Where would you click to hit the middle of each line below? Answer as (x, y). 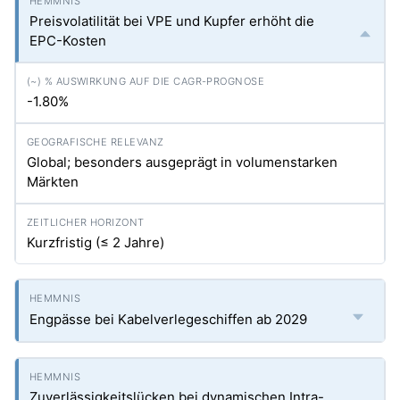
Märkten (53, 182)
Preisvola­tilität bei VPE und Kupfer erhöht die (172, 21)
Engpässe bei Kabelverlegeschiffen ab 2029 (168, 319)
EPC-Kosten (68, 41)
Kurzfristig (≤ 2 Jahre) (96, 242)
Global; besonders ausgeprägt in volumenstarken (182, 162)
